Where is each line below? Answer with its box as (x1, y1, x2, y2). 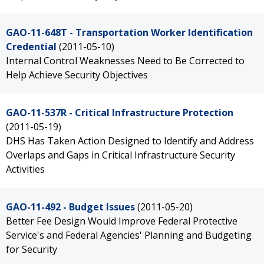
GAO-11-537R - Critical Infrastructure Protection (6, 106, 233, 119)
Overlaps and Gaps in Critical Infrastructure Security (6, 148, 235, 161)
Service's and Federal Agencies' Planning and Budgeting (6, 229, 252, 242)
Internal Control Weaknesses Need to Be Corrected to (6, 54, 245, 67)
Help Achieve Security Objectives (6, 68, 148, 81)
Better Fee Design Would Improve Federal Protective (6, 214, 237, 227)
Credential (6, 40, 57, 53)
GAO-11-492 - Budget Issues (6, 200, 135, 213)
